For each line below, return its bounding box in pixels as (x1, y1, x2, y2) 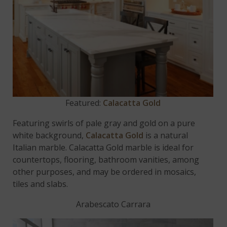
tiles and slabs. (13, 178, 68, 190)
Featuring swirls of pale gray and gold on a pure (13, 117, 196, 129)
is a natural (143, 129, 188, 141)
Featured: (65, 97, 103, 108)
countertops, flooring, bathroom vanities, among (13, 154, 200, 165)
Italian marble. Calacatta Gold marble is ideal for (13, 141, 194, 153)
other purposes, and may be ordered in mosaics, (13, 166, 197, 177)
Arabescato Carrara (75, 198, 150, 210)
